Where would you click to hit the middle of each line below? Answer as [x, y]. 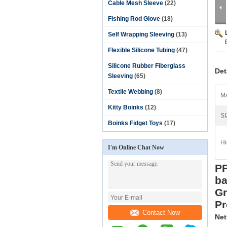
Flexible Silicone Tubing [141, 50]
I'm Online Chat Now [136, 147]
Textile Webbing [130, 92]
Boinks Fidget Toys [135, 123]
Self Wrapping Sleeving [141, 34]
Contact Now [161, 212]
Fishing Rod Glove [134, 19]
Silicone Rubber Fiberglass [147, 66]
